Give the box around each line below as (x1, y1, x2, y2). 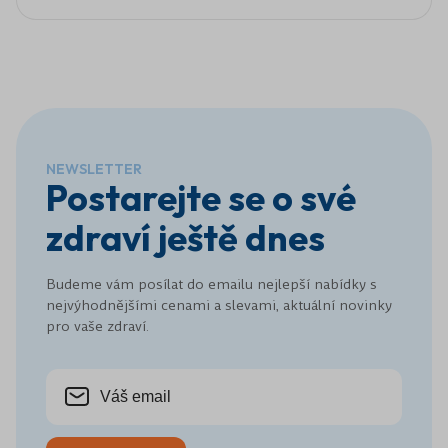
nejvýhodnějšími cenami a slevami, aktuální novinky (46, 295, 392, 316)
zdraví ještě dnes (46, 215, 325, 261)
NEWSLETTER (46, 160, 142, 179)
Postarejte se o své (46, 175, 356, 221)
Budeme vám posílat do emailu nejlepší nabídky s (46, 274, 377, 295)
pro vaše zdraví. (46, 316, 149, 337)
